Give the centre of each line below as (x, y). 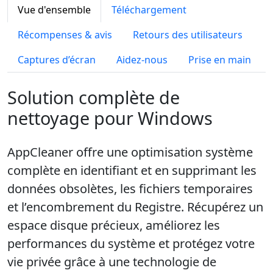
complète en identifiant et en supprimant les (132, 170)
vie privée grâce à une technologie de (112, 262)
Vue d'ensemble (54, 10)
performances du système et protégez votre (131, 243)
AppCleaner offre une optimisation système (130, 152)
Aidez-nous (142, 60)
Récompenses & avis (65, 35)
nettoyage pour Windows (110, 118)
